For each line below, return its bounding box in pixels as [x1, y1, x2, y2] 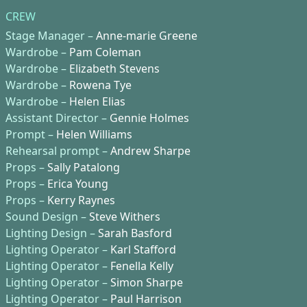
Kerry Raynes [47, 193, 115, 208]
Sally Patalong [47, 160, 120, 175]
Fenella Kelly [110, 258, 173, 274]
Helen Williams [56, 127, 132, 143]
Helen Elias [69, 94, 125, 110]
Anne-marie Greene [96, 28, 197, 44]
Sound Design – [5, 209, 89, 225]
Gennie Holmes [110, 110, 189, 126]
